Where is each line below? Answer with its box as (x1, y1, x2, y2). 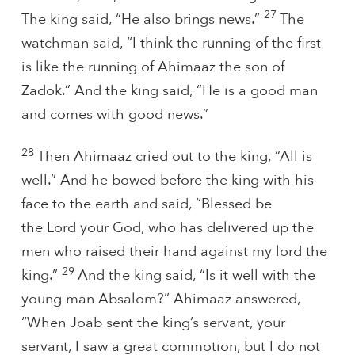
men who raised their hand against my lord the (21, 242, 327, 262)
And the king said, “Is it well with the (77, 265, 315, 286)
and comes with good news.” (21, 104, 208, 124)
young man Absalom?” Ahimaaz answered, (21, 289, 300, 310)
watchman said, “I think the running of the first (21, 32, 321, 53)
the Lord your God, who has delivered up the (21, 218, 314, 239)
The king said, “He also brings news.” (21, 9, 264, 29)
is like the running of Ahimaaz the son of (21, 56, 284, 77)
